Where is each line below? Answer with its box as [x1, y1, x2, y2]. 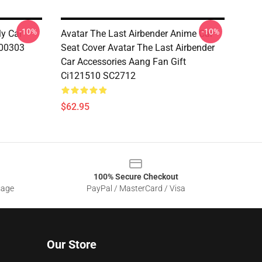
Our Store [47, 237, 96, 251]
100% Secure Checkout [93, 172, 178, 181]
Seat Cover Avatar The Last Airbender [61, 42, 215, 53]
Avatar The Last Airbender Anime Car [61, 28, 213, 39]
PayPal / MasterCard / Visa [86, 184, 185, 193]
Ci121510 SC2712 [61, 70, 136, 81]
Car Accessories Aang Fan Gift [61, 56, 186, 67]
